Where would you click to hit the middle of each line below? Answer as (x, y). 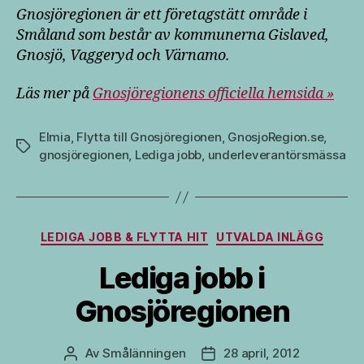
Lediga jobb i (182, 277)
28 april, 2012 (262, 353)
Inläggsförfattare (119, 353)
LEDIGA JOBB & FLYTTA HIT (124, 237)
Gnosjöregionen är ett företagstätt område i (162, 15)
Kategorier (216, 234)
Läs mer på (54, 94)
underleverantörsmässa (277, 155)
